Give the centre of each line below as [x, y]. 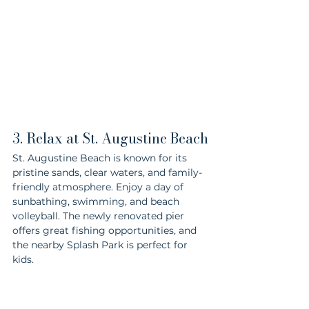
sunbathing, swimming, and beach [97, 201]
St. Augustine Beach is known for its [101, 158]
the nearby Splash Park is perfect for [101, 245]
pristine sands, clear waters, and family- [107, 172]
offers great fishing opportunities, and [106, 230]
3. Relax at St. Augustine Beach [110, 138]
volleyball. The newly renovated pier [100, 216]
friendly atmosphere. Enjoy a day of [99, 187]
